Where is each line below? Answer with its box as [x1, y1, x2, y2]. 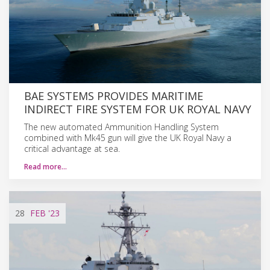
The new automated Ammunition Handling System [24, 121, 219, 133]
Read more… [24, 161, 67, 172]
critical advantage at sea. [24, 142, 120, 154]
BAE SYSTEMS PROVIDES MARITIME [24, 88, 203, 103]
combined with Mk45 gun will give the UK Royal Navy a [24, 131, 231, 143]
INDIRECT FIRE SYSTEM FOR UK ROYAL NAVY [24, 101, 251, 116]
